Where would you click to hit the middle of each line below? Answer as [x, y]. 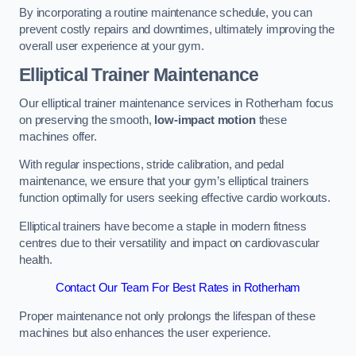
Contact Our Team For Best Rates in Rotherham [178, 288]
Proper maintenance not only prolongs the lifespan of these [167, 316]
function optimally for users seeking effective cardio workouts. [175, 198]
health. [36, 259]
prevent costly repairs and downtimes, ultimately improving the [177, 29]
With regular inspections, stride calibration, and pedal [152, 165]
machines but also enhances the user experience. [145, 333]
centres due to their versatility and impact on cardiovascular [170, 243]
